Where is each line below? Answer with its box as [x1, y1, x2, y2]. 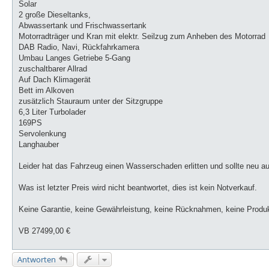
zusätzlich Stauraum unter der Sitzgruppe [19, 96, 163, 106]
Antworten [17, 253, 56, 265]
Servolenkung [19, 128, 66, 138]
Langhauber [19, 139, 59, 149]
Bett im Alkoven [19, 85, 74, 95]
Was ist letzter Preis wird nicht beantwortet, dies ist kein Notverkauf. [19, 183, 257, 192]
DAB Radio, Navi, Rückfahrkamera [19, 42, 139, 52]
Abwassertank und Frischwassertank [19, 20, 147, 30]
